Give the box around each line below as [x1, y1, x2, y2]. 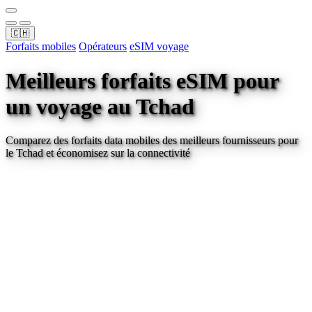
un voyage [6, 93, 107, 119]
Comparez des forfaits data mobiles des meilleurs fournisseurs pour [6, 134, 298, 147]
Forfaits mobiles [6, 40, 76, 53]
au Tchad [107, 93, 194, 119]
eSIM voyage [130, 40, 189, 53]
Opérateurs [79, 40, 127, 53]
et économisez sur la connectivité [43, 147, 190, 159]
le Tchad [6, 147, 43, 159]
